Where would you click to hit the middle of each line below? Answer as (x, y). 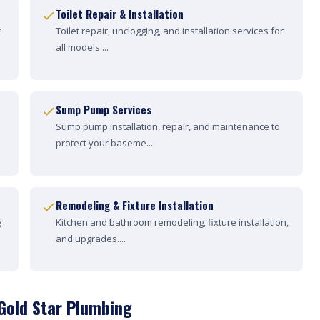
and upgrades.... (91, 239)
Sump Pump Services (104, 109)
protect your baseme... (104, 143)
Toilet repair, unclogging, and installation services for (170, 31)
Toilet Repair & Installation (120, 14)
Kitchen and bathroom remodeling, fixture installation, (172, 222)
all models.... (82, 47)
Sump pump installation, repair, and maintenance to (168, 126)
